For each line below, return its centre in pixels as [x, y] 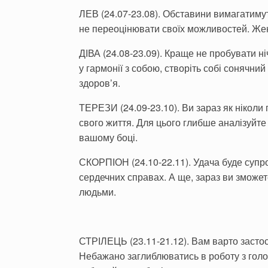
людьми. [98, 192]
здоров [95, 83]
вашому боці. [108, 137]
